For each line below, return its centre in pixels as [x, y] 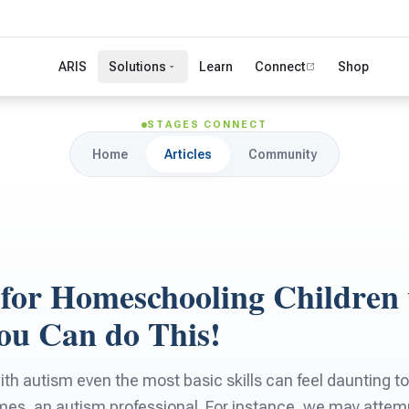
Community [283, 154]
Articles [188, 154]
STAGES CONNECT [207, 125]
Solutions [138, 67]
